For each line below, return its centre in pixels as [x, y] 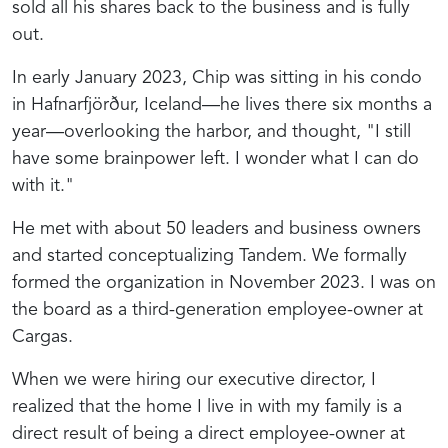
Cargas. [42, 336]
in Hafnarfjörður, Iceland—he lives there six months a [222, 104]
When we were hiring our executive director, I [194, 379]
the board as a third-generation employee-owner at [217, 309]
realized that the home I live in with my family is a [207, 406]
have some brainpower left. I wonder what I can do [215, 158]
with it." [43, 185]
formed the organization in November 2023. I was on [224, 282]
